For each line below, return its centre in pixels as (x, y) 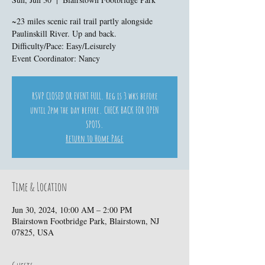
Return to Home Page (95, 138)
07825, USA (33, 232)
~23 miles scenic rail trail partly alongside (82, 21)
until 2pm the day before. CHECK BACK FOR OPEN (95, 110)
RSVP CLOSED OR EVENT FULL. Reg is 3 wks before (95, 96)
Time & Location (39, 187)
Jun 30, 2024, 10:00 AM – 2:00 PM (72, 210)
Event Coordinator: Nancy (56, 58)
